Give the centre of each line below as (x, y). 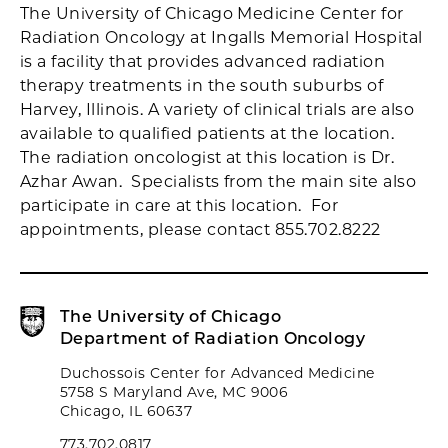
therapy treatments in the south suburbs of (202, 85)
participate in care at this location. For (179, 205)
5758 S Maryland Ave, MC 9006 (174, 392)
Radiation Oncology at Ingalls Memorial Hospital (221, 37)
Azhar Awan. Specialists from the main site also (218, 181)
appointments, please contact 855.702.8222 (200, 229)
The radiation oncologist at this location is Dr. (207, 157)
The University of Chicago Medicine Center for (212, 13)
